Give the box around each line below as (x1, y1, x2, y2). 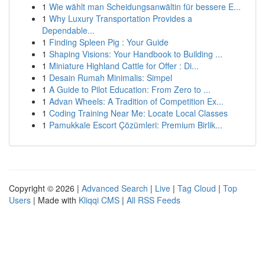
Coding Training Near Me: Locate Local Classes (49, 107, 228, 119)
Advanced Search (82, 182, 148, 194)
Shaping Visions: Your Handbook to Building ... (49, 48, 222, 60)
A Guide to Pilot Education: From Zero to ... (49, 83, 211, 95)
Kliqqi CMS (79, 194, 119, 206)
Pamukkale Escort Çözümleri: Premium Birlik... (49, 119, 222, 131)
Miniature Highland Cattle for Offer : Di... (49, 60, 199, 72)
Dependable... (42, 24, 95, 36)
